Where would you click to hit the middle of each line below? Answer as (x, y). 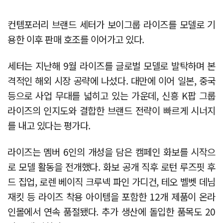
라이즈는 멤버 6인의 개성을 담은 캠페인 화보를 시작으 (111, 151)
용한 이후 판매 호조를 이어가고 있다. (76, 39)
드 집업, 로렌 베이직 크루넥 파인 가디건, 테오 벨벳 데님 (111, 181)
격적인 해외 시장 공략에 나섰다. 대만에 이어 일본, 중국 (111, 80)
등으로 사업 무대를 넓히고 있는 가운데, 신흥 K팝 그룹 (111, 95)
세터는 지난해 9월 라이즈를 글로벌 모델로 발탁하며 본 (111, 65)
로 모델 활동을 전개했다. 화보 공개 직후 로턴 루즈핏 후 (111, 166)
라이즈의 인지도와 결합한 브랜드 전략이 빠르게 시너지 (111, 110)
